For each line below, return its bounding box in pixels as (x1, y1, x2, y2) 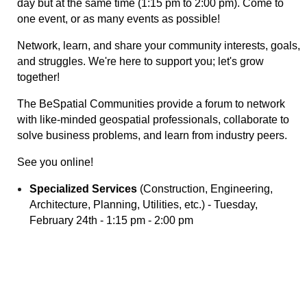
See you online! (17, 156, 93, 169)
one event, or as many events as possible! (17, 13, 223, 25)
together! (17, 71, 60, 84)
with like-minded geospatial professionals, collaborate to (17, 114, 289, 126)
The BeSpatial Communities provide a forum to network (17, 98, 285, 110)
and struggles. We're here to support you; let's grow (17, 56, 264, 68)
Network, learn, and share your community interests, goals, (17, 40, 300, 52)
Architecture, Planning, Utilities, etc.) (29, 199, 208, 211)
